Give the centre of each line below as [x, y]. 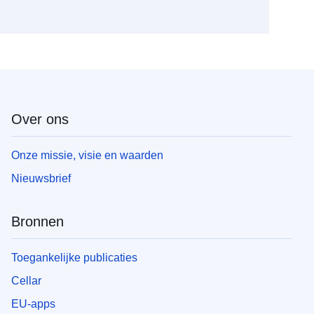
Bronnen [37, 221]
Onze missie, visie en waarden [87, 155]
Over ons [40, 119]
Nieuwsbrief [41, 178]
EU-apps [33, 303]
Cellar [26, 280]
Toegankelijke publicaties [74, 257]
